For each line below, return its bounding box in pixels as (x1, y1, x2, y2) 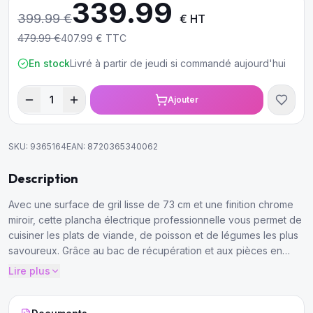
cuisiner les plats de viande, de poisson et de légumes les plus (8, 229, 298, 241)
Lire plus (8, 265, 50, 277)
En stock (29, 57, 70, 69)
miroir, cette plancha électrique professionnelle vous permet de (8, 214, 302, 226)
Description (8, 170, 79, 187)
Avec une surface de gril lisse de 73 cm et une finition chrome (8, 198, 293, 210)
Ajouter (168, 94, 198, 105)
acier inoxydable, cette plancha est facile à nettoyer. (8, 260, 251, 272)
